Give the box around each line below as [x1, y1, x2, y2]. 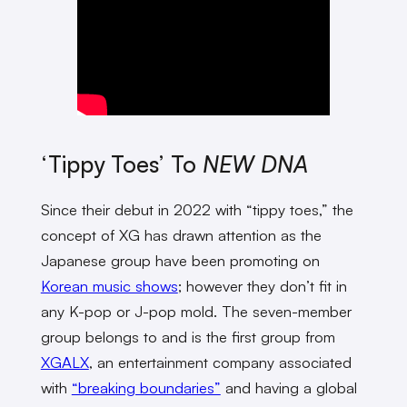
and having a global [220, 377, 357, 397]
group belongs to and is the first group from [40, 326, 335, 346]
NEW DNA [202, 150, 308, 179]
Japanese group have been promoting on [40, 250, 320, 270]
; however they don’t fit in [177, 275, 347, 295]
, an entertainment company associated [88, 352, 352, 372]
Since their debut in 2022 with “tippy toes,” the [40, 199, 353, 219]
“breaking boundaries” [71, 377, 221, 397]
